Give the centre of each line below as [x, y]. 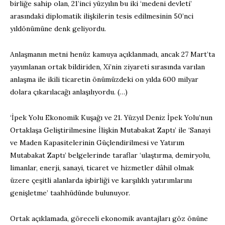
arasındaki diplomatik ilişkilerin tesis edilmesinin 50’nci [102, 16]
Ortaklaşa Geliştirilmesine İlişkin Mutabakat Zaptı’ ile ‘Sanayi [110, 130]
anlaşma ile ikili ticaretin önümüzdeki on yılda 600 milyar [104, 79]
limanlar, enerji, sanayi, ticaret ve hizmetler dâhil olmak [102, 167]
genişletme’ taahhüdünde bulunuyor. [70, 193]
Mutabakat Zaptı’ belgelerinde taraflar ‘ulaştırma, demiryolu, [110, 155]
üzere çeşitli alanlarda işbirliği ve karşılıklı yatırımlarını [101, 180]
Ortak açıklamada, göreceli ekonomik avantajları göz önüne [109, 218]
